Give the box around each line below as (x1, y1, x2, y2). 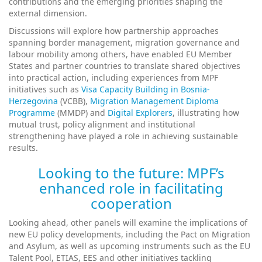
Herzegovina (9, 95, 58, 106)
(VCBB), (58, 95, 90, 106)
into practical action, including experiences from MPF (9, 71, 218, 83)
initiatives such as (9, 83, 81, 95)
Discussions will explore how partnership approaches (9, 25, 219, 36)
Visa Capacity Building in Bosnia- (81, 83, 210, 95)
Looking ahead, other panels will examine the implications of (9, 216, 247, 228)
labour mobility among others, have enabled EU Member (9, 48, 232, 60)
